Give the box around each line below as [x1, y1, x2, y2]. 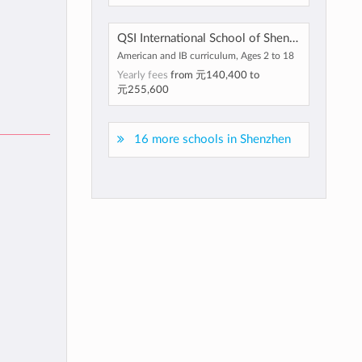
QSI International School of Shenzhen [288, 32, 298, 44]
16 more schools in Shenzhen [133, 133, 291, 145]
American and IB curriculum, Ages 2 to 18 [116, 51, 294, 61]
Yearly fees [116, 69, 170, 81]
